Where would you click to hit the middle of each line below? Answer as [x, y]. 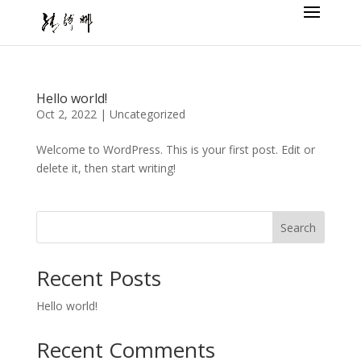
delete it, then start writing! [106, 168]
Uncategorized [147, 114]
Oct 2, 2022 [66, 114]
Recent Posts [98, 278]
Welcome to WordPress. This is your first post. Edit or [175, 149]
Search [299, 227]
